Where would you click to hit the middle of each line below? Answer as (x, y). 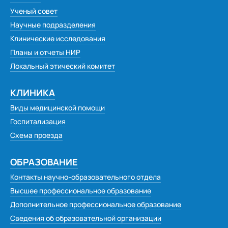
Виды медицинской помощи (58, 108)
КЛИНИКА (33, 93)
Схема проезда (36, 135)
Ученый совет (34, 11)
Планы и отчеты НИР (45, 52)
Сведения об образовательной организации (86, 218)
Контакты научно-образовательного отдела (85, 177)
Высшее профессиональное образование (81, 191)
